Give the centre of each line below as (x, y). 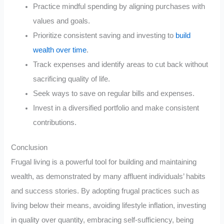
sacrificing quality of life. (72, 79)
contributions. (55, 122)
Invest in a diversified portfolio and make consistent (116, 108)
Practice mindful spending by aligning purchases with (119, 6)
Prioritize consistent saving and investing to (104, 35)
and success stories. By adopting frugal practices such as (105, 191)
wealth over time (60, 50)
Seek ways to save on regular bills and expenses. (114, 93)
